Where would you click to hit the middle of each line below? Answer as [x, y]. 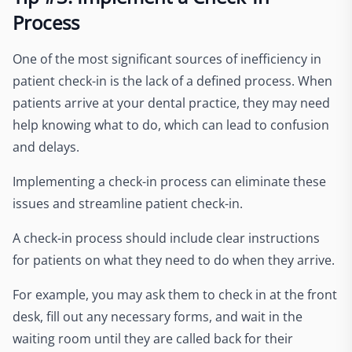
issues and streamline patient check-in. [128, 203]
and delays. [46, 147]
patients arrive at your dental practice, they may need [171, 103]
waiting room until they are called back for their [153, 339]
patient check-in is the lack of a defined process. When [172, 81]
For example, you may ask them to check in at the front [175, 295]
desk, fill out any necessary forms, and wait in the [158, 317]
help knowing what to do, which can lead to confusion [171, 125]
